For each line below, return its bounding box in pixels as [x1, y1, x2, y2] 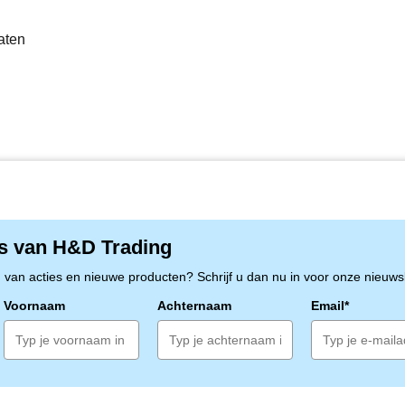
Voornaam [3, 298, 65, 314]
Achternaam [156, 298, 231, 314]
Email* [310, 298, 349, 314]
